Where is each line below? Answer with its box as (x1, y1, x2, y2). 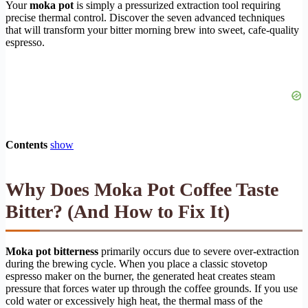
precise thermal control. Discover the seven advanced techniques (5, 11, 285, 23)
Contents (5, 138, 47, 151)
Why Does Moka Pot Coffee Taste (5, 178, 278, 200)
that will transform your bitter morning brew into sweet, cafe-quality (5, 23, 299, 36)
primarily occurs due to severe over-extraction (98, 245, 299, 257)
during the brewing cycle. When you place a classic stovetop (5, 257, 267, 269)
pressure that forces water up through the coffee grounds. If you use (5, 282, 298, 294)
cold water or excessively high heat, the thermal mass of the (5, 294, 263, 307)
